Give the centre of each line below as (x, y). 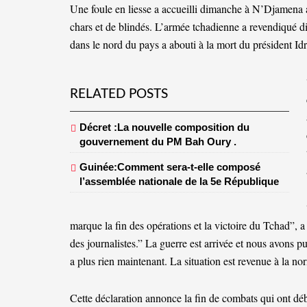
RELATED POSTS (119, 95)
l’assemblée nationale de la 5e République (179, 182)
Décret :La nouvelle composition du (164, 127)
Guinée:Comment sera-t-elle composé (170, 167)
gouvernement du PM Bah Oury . (158, 142)
